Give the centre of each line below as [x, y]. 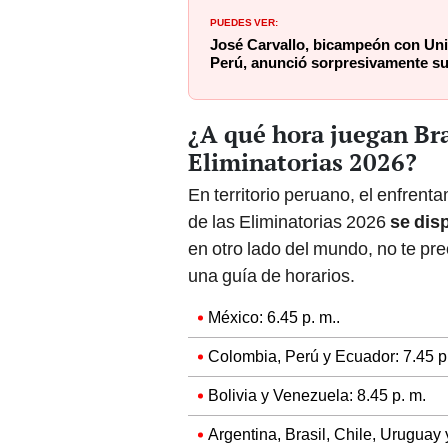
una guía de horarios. [271, 194]
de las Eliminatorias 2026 [289, 140]
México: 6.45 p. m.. [274, 236]
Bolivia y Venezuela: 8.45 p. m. [317, 314]
